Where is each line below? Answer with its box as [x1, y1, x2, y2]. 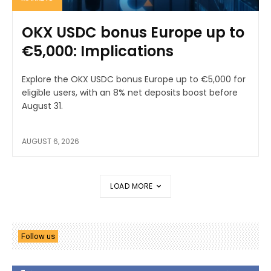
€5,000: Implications [22, 41, 174, 62]
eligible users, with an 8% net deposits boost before [22, 87, 238, 99]
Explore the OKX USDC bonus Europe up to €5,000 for [22, 73, 246, 86]
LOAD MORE [110, 181, 153, 192]
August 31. [22, 100, 63, 113]
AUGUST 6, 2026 [22, 136, 79, 147]
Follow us [21, 231, 55, 241]
